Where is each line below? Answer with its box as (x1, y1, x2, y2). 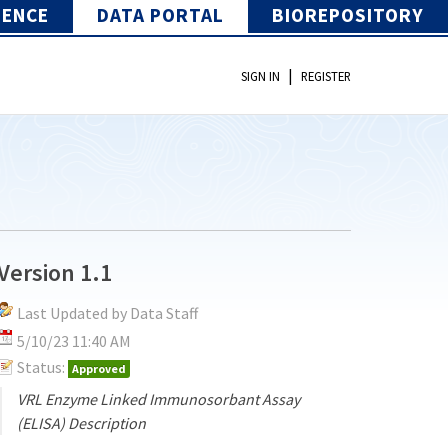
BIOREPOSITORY (272, 2, 424, 27)
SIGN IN (241, 68, 280, 85)
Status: (17, 356, 66, 377)
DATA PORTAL (97, 2, 224, 27)
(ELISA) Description (17, 412, 147, 433)
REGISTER (301, 68, 351, 85)
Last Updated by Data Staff (17, 302, 199, 323)
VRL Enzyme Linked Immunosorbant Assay (17, 388, 301, 409)
